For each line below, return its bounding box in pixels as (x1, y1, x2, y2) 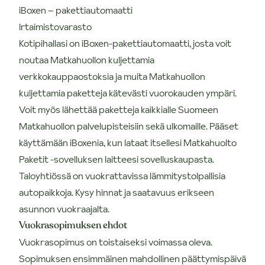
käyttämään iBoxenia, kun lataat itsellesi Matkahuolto (19, 135, 237, 149)
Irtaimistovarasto (19, 20, 92, 33)
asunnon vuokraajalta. (19, 202, 109, 215)
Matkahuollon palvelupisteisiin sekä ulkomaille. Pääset (19, 119, 238, 132)
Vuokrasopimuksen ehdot (19, 218, 127, 232)
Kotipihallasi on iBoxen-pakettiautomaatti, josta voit (19, 36, 231, 50)
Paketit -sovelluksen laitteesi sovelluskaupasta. (19, 152, 214, 166)
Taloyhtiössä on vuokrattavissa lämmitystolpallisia (19, 169, 225, 182)
